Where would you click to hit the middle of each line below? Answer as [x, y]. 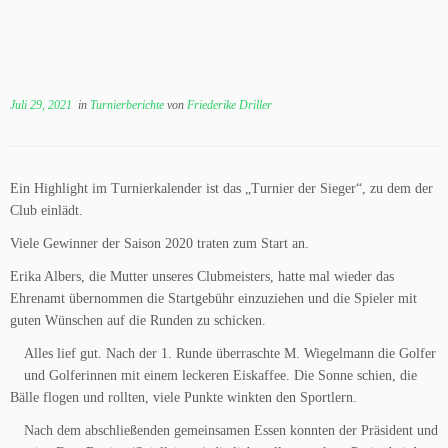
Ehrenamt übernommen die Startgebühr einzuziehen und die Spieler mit [213, 298]
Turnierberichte [128, 105]
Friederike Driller [229, 105]
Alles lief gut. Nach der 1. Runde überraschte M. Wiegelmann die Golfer [230, 353]
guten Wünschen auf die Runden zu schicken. [138, 320]
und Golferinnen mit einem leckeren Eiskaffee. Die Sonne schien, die [220, 375]
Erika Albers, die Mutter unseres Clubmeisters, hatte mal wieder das [202, 276]
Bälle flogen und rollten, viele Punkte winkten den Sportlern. [183, 397]
